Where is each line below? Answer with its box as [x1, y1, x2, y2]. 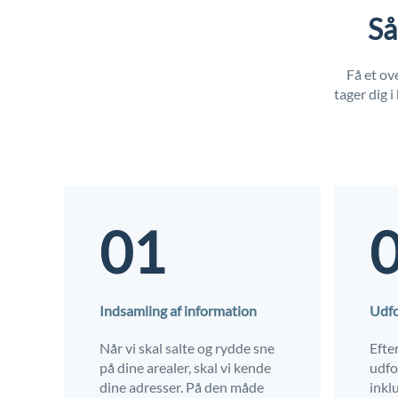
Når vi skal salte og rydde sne [99, 338, 275, 356]
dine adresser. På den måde [99, 378, 264, 395]
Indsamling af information [99, 301, 257, 319]
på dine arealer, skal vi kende [99, 358, 271, 376]
